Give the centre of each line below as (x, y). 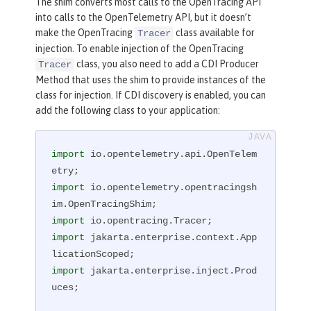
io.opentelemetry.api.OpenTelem (171, 154)
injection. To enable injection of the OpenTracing (140, 49)
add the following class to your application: (128, 111)
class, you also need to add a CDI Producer (167, 64)
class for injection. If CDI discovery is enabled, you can (151, 95)
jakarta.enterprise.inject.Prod (171, 271)
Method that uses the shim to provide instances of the (151, 80)
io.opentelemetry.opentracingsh (171, 188)
